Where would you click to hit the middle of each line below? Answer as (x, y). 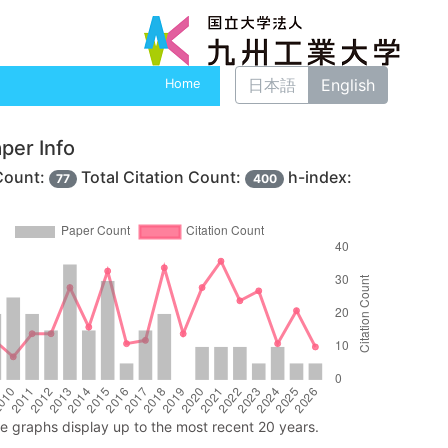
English (348, 85)
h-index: (317, 177)
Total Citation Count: (161, 177)
